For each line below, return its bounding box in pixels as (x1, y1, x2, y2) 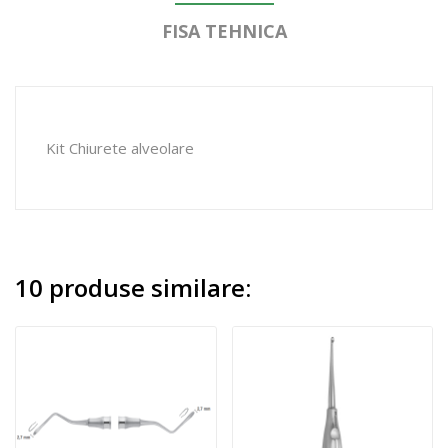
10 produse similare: (15, 270, 251, 304)
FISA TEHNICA (161, 18, 287, 43)
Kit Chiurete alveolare (46, 137, 194, 158)
